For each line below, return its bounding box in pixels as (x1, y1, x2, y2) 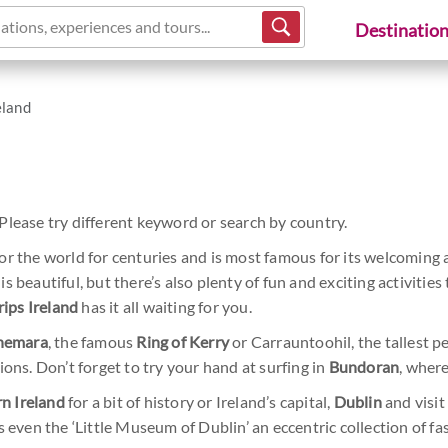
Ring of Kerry (136, 332, 230, 351)
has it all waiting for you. (78, 297, 252, 316)
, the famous (47, 332, 137, 351)
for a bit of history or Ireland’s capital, (64, 392, 334, 411)
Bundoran (328, 357, 400, 376)
